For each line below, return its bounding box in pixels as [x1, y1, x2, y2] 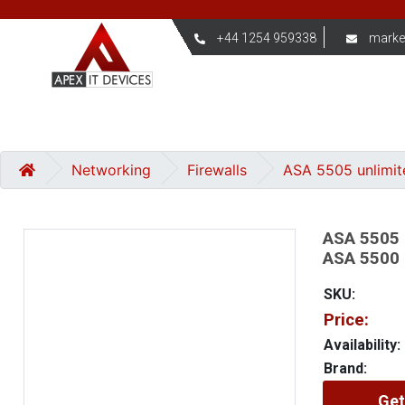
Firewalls [187, 161, 247, 179]
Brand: [323, 360, 367, 377]
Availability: [323, 336, 400, 353]
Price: [323, 309, 369, 330]
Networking [71, 161, 151, 179]
